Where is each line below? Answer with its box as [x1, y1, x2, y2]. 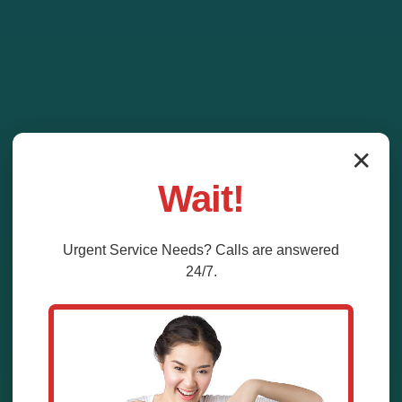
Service [109, 241, 158, 258]
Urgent [63, 241, 109, 258]
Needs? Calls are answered [158, 241, 339, 258]
